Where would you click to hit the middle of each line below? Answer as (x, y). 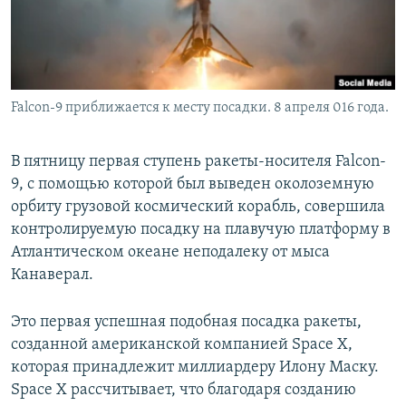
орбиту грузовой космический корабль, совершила (198, 208)
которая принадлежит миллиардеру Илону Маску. (195, 368)
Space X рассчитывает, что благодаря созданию (184, 391)
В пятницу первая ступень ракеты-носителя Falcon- (198, 162)
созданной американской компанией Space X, (182, 345)
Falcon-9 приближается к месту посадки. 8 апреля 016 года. (200, 108)
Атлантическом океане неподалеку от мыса (170, 253)
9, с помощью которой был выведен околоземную (193, 185)
